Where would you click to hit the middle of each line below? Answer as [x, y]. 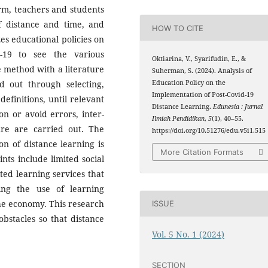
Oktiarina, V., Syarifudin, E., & [199, 59]
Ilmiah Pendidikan [179, 119]
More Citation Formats [202, 152]
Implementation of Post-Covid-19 [203, 95]
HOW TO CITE [178, 28]
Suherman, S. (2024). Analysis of [202, 71]
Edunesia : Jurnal [238, 107]
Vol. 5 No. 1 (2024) [188, 234]
